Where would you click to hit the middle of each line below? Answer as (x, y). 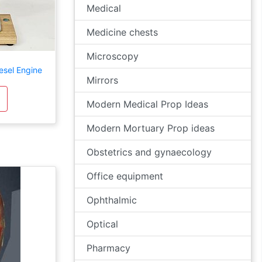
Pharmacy (108, 248)
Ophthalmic (112, 200)
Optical (102, 224)
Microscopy (113, 56)
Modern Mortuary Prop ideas (151, 128)
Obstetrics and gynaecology (149, 152)
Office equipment (125, 176)
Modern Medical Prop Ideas (147, 104)
